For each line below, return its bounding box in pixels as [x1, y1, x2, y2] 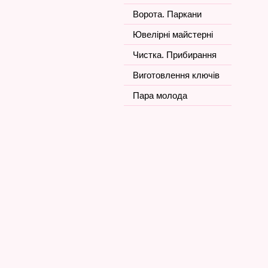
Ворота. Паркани [133, 9, 202, 19]
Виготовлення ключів [133, 70, 220, 80]
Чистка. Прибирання [133, 50, 217, 60]
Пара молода [133, 90, 187, 100]
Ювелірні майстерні [133, 29, 213, 39]
